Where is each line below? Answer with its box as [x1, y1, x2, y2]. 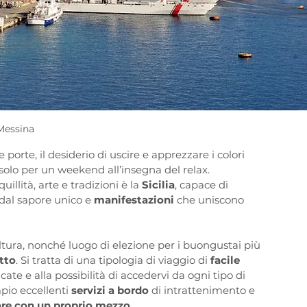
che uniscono [177, 193, 247, 207]
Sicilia [142, 178, 175, 192]
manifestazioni [94, 193, 177, 207]
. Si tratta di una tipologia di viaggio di [16, 254, 210, 267]
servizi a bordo [71, 284, 149, 297]
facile [210, 254, 243, 267]
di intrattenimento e [149, 284, 258, 297]
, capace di [175, 178, 231, 192]
